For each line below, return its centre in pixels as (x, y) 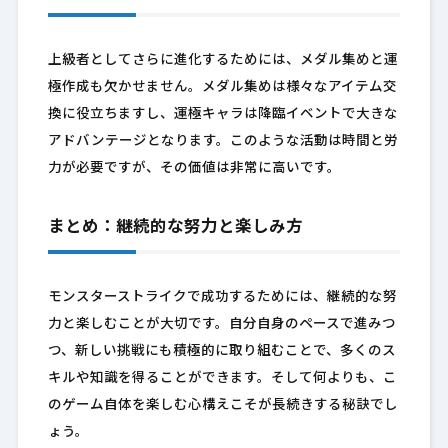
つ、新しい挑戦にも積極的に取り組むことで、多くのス (221, 352)
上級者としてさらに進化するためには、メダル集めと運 (222, 61)
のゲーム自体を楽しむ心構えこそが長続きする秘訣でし (222, 406)
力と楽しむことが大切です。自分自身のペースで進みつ (221, 325)
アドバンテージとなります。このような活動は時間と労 (222, 142)
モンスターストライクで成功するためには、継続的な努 (222, 298)
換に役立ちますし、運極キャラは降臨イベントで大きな (222, 115)
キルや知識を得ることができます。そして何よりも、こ (222, 379)
